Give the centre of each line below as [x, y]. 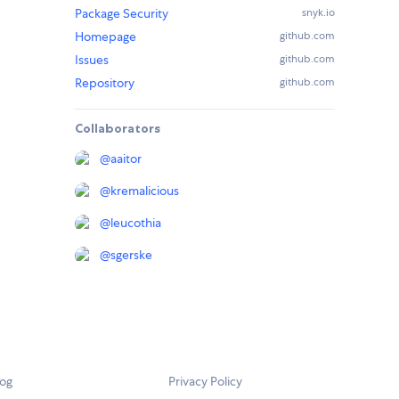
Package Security [122, 14]
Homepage [106, 37]
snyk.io [318, 13]
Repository [105, 83]
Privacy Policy [206, 382]
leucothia [136, 223]
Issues [92, 60]
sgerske [131, 255]
